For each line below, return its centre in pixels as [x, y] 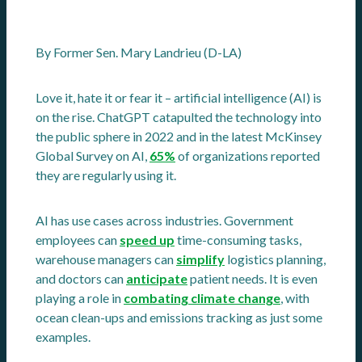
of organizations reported [248, 156]
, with [295, 298]
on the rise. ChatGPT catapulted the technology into [179, 117]
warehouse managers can [106, 259]
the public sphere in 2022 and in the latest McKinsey [179, 137]
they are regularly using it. [106, 175]
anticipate [157, 279]
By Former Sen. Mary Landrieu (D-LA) [139, 53]
